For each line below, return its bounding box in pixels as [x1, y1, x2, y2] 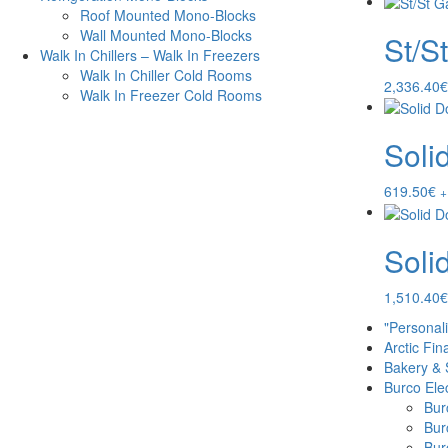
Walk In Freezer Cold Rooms [80, 85, 262, 106]
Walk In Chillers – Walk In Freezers [40, 45, 260, 66]
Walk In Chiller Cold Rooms [80, 65, 252, 86]
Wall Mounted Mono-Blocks [80, 25, 252, 46]
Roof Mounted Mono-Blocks [80, 5, 256, 26]
